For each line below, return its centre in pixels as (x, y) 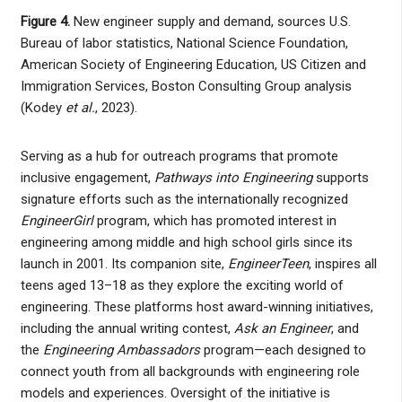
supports (340, 177)
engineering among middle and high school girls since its (186, 242)
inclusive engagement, (87, 177)
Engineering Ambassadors (121, 350)
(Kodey (43, 107)
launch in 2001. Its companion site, (124, 263)
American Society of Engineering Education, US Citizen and (193, 64)
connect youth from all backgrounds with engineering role (190, 371)
